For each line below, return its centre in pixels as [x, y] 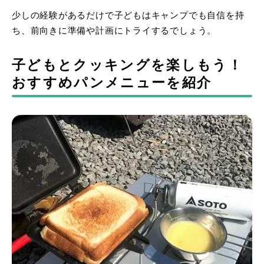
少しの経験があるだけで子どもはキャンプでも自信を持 [128, 16]
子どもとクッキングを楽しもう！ [127, 65]
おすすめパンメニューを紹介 [112, 83]
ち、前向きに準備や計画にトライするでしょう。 [114, 31]
